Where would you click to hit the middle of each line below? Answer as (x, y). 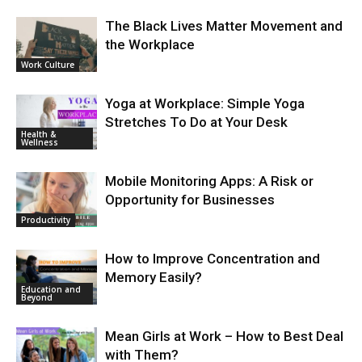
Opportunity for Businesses (190, 199)
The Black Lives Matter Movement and (224, 25)
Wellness (40, 143)
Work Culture (48, 65)
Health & (38, 135)
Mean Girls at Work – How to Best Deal (224, 336)
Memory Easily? (154, 277)
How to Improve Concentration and (213, 258)
